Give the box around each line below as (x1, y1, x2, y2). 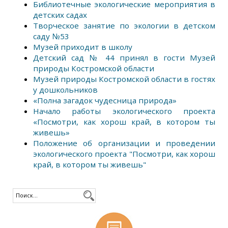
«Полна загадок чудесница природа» (33, 95, 177, 105)
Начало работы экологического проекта (33, 106, 215, 116)
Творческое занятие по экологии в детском (33, 20, 215, 31)
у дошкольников (33, 84, 98, 95)
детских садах (33, 10, 87, 20)
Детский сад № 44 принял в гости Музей (33, 52, 215, 63)
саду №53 (33, 31, 69, 41)
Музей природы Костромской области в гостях (33, 74, 215, 84)
